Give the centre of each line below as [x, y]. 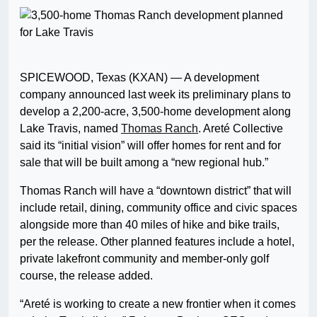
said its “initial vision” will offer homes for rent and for [150, 146]
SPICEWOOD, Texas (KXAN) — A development [139, 78]
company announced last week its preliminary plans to [155, 95]
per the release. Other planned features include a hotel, [157, 242]
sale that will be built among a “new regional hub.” [144, 163]
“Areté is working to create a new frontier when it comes [158, 304]
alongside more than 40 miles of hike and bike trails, [150, 225]
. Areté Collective [241, 129]
